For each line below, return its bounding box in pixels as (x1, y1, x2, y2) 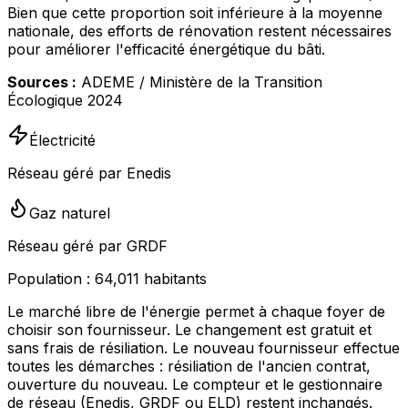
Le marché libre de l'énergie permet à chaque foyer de (7, 302, 385, 321)
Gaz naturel (29, 204, 110, 223)
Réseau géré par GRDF (7, 237, 168, 256)
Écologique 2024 (7, 91, 123, 110)
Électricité (29, 131, 96, 150)
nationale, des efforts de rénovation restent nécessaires (7, 22, 392, 41)
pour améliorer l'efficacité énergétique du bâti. (7, 40, 325, 59)
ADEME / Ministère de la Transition (81, 73, 322, 92)
